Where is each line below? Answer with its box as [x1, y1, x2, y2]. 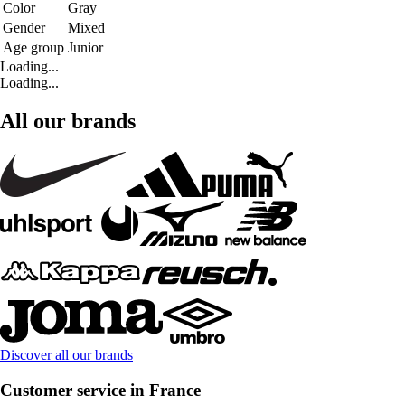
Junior [68, 40, 103, 56]
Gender [3, 20, 45, 36]
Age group [3, 40, 64, 56]
